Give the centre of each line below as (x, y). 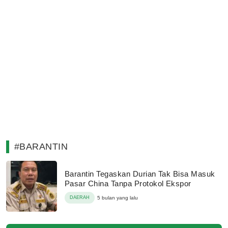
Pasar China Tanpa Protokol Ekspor (128, 183)
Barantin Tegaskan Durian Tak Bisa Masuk (140, 174)
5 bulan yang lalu (118, 198)
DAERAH (80, 197)
